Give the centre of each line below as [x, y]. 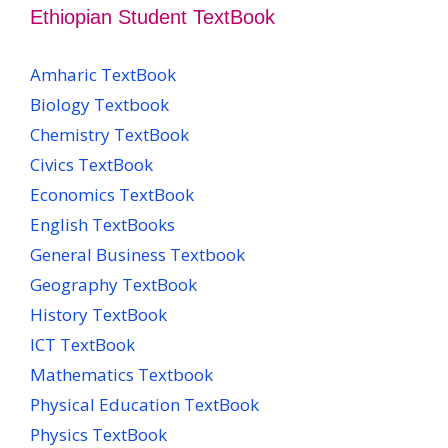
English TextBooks [102, 225]
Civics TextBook [91, 165]
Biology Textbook [99, 105]
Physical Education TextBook [144, 405]
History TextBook [98, 315]
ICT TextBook [82, 345]
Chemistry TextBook [109, 135]
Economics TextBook [112, 195]
